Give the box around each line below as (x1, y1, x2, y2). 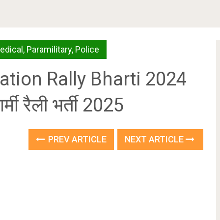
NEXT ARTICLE (125, 134, 186, 144)
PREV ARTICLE (46, 134, 107, 144)
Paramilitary (27, 44, 72, 55)
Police (75, 44, 99, 55)
